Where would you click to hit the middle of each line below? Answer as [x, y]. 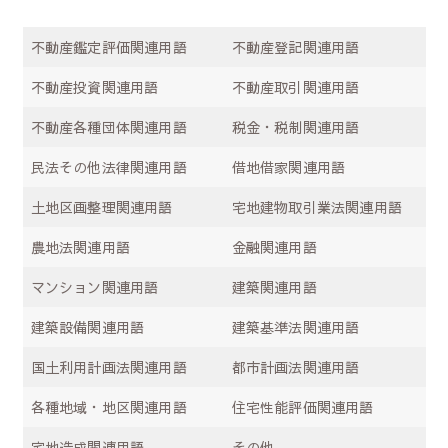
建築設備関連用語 [87, 326]
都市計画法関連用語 [295, 366]
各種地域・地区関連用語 [108, 406]
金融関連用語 [274, 246]
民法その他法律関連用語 [108, 166]
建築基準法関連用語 [295, 326]
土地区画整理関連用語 [101, 206]
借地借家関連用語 [288, 166]
